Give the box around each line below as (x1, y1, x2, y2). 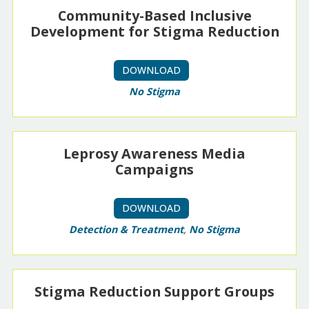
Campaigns (115, 160, 194, 179)
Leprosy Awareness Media (63, 144, 246, 163)
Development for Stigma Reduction (30, 22, 279, 41)
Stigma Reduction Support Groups (34, 282, 275, 301)
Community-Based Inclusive (57, 6, 252, 26)
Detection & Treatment (69, 223, 183, 237)
